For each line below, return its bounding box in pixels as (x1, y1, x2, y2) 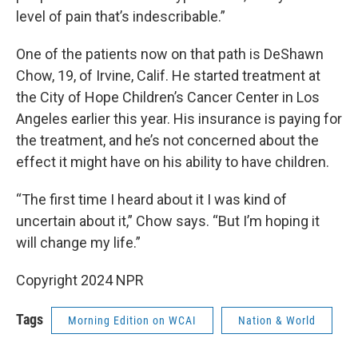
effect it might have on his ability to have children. (16, 153, 329, 170)
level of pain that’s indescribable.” (16, 8, 225, 25)
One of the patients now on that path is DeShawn (16, 46, 324, 62)
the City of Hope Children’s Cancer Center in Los (16, 89, 320, 105)
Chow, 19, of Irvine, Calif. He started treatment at (16, 67, 320, 84)
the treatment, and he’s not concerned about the (16, 132, 319, 149)
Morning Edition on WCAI (68, 314, 197, 327)
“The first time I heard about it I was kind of (16, 191, 287, 208)
